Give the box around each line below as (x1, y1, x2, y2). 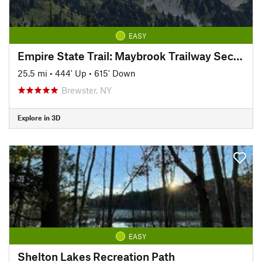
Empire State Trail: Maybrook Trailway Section (233, 49, 243, 63)
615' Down (94, 67, 136, 78)
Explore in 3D (18, 113, 60, 122)
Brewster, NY (61, 84, 112, 95)
